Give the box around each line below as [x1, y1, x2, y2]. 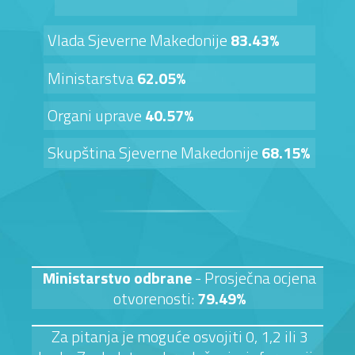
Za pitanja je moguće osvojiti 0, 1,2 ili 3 [51, 324, 308, 349]
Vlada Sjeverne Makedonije [48, 28, 231, 53]
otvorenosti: [113, 286, 197, 311]
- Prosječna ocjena [195, 265, 316, 291]
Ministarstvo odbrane [43, 265, 195, 291]
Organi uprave [48, 103, 145, 128]
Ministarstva [48, 66, 137, 91]
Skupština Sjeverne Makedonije [48, 140, 261, 166]
